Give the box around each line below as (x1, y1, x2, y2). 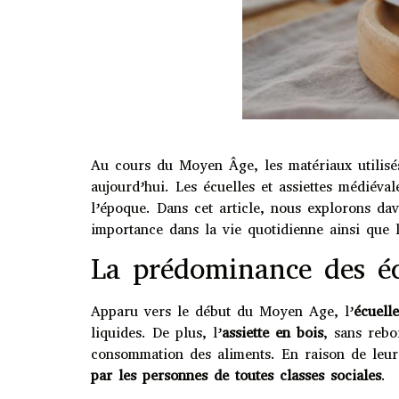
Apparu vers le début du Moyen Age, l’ (91, 301, 354, 321)
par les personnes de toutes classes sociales (91, 365, 381, 385)
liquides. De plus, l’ (91, 322, 222, 342)
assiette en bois (222, 322, 323, 342)
